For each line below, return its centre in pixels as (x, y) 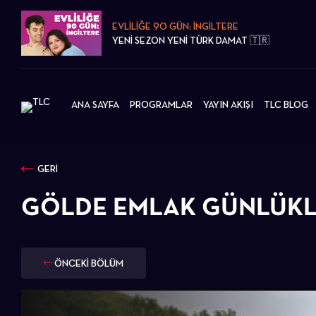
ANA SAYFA (95, 104)
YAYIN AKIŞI (228, 104)
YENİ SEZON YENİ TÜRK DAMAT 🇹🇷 (191, 40)
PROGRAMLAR (161, 104)
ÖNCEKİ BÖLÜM (89, 263)
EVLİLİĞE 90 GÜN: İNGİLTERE (176, 26)
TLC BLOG (286, 104)
